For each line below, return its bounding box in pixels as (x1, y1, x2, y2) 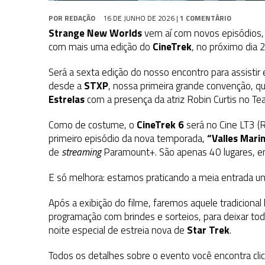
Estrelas (49, 92, 85, 108)
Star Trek (187, 222, 230, 238)
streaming (62, 144, 104, 160)
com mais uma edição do (49, 39, 153, 55)
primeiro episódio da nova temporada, (49, 131, 207, 147)
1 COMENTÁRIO (180, 12, 231, 24)
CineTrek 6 (137, 117, 184, 133)
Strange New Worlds (49, 25, 142, 41)
